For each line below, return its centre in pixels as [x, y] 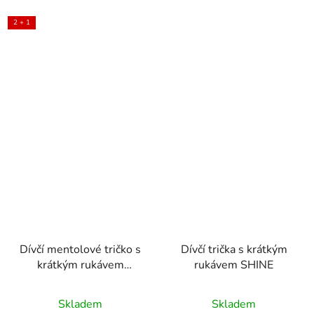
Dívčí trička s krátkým [234, 249]
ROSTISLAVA [80, 280]
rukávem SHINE [234, 265]
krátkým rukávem [80, 265]
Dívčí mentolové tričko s [80, 249]
